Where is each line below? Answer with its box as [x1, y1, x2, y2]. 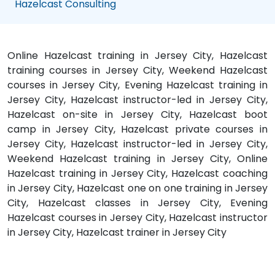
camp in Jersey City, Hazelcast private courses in [7, 122, 268, 136]
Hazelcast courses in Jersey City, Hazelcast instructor [7, 210, 268, 225]
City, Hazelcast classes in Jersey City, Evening [7, 195, 268, 210]
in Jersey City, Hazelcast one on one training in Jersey [7, 180, 268, 195]
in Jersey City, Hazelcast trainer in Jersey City [7, 225, 227, 239]
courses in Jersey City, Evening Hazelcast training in [7, 77, 268, 92]
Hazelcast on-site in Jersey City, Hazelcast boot [7, 107, 268, 122]
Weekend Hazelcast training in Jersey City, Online [7, 151, 268, 166]
